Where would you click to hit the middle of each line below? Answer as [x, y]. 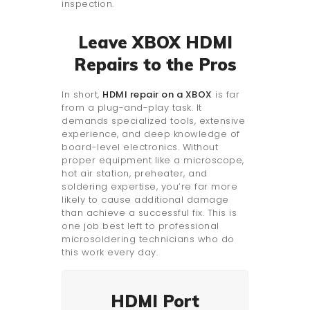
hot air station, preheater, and [135, 173]
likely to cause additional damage [145, 199]
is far [226, 94]
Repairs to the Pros [155, 64]
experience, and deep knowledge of [151, 134]
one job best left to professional [140, 226]
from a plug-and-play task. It [132, 107]
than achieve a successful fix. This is [149, 212]
